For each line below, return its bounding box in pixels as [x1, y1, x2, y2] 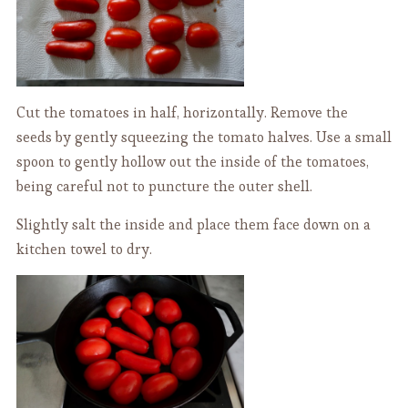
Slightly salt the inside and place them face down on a [15, 215, 371, 235]
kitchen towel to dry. [15, 240, 152, 260]
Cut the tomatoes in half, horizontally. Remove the [15, 103, 348, 123]
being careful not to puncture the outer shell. [15, 177, 312, 197]
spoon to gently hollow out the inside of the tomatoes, [15, 152, 369, 172]
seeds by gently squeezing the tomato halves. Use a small [15, 127, 392, 148]
